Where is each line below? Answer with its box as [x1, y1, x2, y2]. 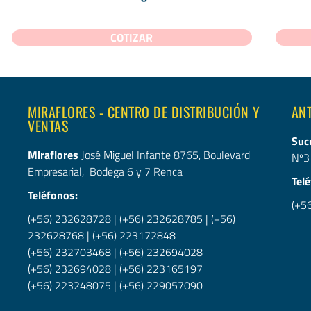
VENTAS [28, 115, 68, 136]
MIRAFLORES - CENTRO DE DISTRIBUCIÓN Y [28, 101, 260, 122]
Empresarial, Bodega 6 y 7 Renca [28, 162, 185, 180]
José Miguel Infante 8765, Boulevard [81, 146, 250, 163]
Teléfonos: [28, 186, 78, 203]
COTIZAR [110, 28, 153, 46]
